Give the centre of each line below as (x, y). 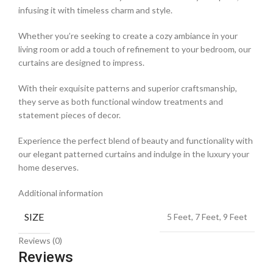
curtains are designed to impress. (81, 63)
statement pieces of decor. (69, 115)
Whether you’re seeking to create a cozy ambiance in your (128, 36)
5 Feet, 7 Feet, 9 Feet (207, 217)
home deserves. (48, 168)
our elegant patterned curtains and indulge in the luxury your (134, 154)
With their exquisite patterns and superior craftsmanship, (128, 88)
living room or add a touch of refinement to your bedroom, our (135, 49)
